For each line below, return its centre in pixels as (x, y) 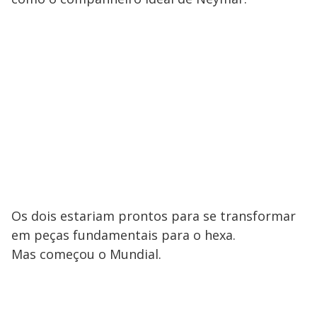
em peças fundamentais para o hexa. (123, 235)
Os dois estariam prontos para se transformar (154, 216)
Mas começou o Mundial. (86, 254)
